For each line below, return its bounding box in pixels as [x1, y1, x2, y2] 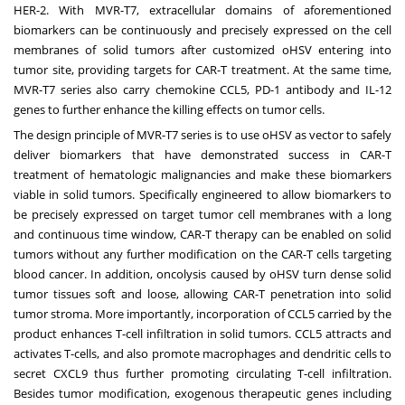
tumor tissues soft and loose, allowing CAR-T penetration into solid [14, 285, 391, 302]
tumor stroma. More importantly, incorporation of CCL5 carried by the [14, 305, 391, 322]
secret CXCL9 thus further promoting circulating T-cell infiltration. [14, 364, 391, 381]
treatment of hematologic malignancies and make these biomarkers [14, 165, 391, 183]
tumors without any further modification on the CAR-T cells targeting [14, 245, 391, 262]
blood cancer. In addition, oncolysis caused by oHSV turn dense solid [14, 265, 391, 282]
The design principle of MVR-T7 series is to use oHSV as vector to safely [14, 126, 391, 143]
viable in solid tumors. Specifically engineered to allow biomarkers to [14, 185, 391, 202]
